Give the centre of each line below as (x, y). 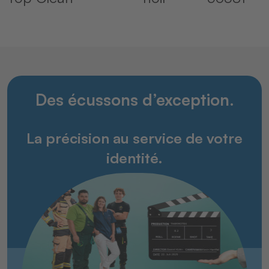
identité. (134, 158)
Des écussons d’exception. (134, 100)
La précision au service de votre (134, 138)
